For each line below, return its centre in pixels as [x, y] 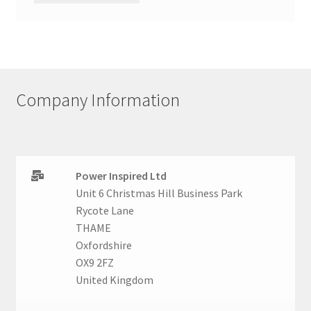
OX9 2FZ [95, 262]
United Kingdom [115, 279]
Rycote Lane [105, 210]
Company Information [98, 100]
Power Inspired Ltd [121, 175]
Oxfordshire [104, 245]
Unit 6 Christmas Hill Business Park [159, 193]
